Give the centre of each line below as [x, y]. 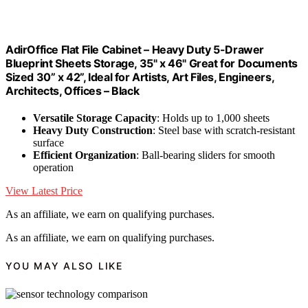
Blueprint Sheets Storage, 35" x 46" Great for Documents [152, 63]
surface [48, 142]
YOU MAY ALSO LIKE [64, 266]
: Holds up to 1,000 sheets [213, 118]
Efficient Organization [85, 155]
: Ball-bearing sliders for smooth [206, 155]
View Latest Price [44, 190]
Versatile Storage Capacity [95, 118]
